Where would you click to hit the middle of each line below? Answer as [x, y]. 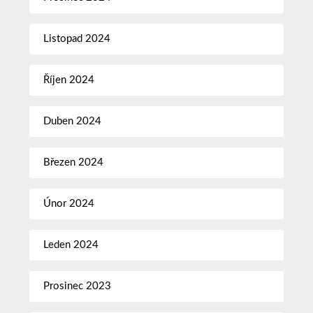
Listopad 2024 [77, 38]
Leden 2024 [71, 245]
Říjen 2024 [69, 80]
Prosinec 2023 [78, 286]
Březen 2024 [74, 162]
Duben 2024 [73, 121]
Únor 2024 [69, 203]
